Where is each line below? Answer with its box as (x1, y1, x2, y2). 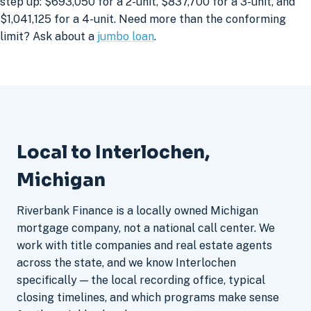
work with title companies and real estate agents (17, 238, 272, 252)
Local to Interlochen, (17, 140, 210, 163)
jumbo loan (97, 30, 154, 44)
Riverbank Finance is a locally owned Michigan (17, 203, 258, 217)
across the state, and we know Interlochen (17, 255, 236, 269)
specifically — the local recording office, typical (17, 273, 265, 287)
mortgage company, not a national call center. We (17, 221, 275, 235)
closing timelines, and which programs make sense (17, 290, 279, 304)
